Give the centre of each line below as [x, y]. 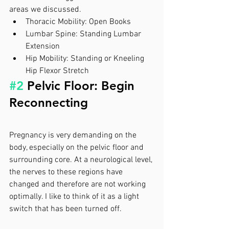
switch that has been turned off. [66, 209]
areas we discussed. [46, 9]
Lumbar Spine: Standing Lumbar [84, 34]
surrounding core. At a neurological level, [82, 160]
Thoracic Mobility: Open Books [78, 22]
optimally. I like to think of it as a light [75, 197]
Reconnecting [52, 102]
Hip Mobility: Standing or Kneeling [86, 59]
